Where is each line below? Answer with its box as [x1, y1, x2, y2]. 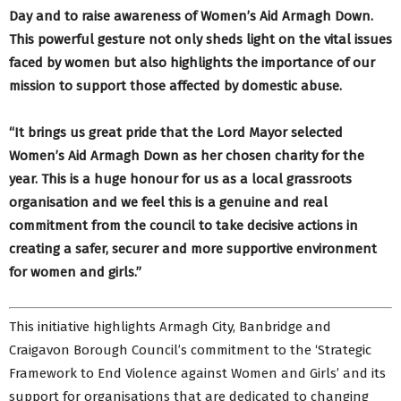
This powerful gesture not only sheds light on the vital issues [9, 30, 392, 47]
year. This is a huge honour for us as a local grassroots [9, 170, 352, 187]
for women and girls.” [9, 263, 141, 280]
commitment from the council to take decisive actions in [9, 217, 358, 234]
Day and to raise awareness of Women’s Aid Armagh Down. [9, 7, 373, 24]
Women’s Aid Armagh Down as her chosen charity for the [9, 147, 364, 164]
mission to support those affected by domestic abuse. [9, 77, 342, 94]
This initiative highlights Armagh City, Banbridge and [9, 319, 331, 335]
